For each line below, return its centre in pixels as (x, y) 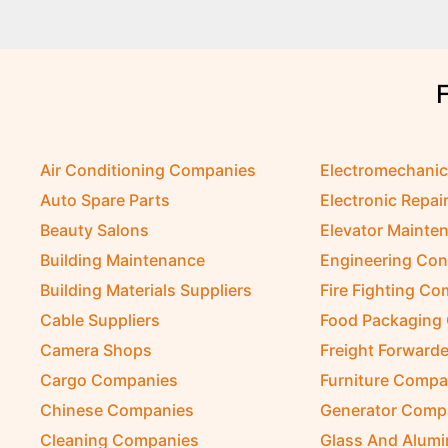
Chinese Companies (117, 410)
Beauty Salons (94, 230)
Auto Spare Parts (105, 200)
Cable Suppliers (100, 320)
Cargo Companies (109, 380)
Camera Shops (96, 350)
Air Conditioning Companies (148, 170)
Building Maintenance (122, 260)
